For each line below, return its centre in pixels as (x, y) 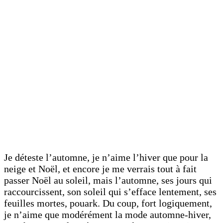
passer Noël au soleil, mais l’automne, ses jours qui (108, 180)
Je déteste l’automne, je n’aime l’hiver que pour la (106, 157)
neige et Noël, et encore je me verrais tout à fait (100, 168)
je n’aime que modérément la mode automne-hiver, (108, 214)
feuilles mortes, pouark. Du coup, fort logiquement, (108, 203)
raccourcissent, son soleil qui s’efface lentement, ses (110, 191)
